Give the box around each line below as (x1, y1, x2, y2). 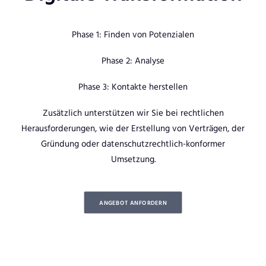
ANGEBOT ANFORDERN (99, 198, 167, 207)
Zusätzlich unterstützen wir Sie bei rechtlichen (42, 106, 224, 119)
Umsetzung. (110, 152, 156, 166)
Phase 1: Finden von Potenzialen (72, 27, 194, 41)
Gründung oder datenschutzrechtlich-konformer (41, 137, 225, 150)
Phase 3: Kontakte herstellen (78, 80, 188, 93)
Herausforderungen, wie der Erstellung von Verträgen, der (21, 121, 245, 135)
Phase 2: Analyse (102, 53, 164, 67)
